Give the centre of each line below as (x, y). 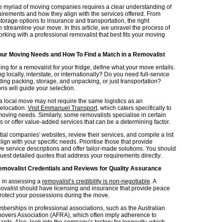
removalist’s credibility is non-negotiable (96, 181)
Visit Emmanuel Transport (62, 108)
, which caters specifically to (134, 108)
